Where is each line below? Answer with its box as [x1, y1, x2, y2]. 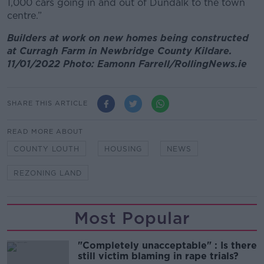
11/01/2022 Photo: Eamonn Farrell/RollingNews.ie [7, 58, 247, 70]
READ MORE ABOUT [7, 127, 83, 136]
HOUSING [104, 144, 142, 153]
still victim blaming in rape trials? [78, 250, 239, 262]
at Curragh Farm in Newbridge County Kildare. [7, 45, 232, 57]
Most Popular [74, 207, 190, 228]
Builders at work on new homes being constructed [7, 32, 249, 44]
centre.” [7, 9, 42, 21]
